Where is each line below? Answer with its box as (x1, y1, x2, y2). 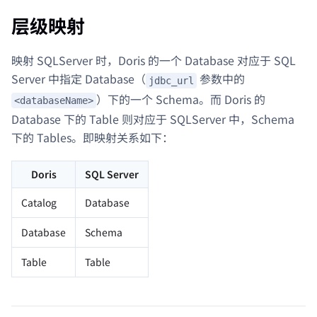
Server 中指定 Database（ (11, 69, 146, 87)
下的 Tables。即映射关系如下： (11, 129, 173, 146)
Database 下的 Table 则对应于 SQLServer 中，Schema (11, 110, 294, 128)
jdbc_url (149, 74, 194, 86)
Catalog (21, 195, 57, 210)
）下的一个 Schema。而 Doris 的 (96, 90, 265, 108)
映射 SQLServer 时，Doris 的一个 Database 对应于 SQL (11, 51, 296, 69)
